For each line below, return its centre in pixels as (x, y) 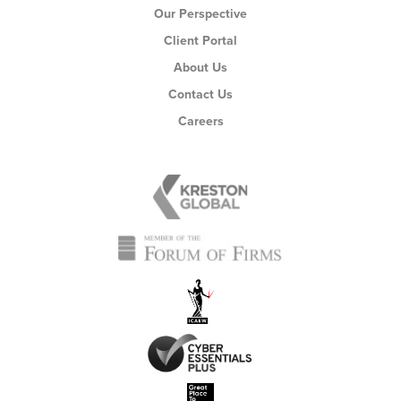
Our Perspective (200, 14)
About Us (200, 68)
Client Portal (200, 41)
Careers (200, 122)
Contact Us (200, 95)
